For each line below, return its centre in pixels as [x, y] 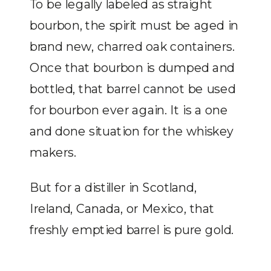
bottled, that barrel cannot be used [133, 89]
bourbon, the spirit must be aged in [134, 25]
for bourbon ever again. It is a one [129, 110]
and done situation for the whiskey [132, 131]
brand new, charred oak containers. [132, 47]
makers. [53, 152]
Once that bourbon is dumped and [132, 68]
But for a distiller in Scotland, [113, 187]
